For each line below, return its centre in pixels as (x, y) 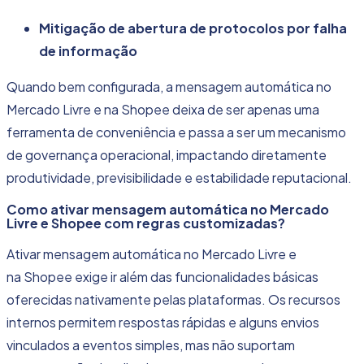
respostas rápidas (172, 323)
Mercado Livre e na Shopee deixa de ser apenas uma (163, 110)
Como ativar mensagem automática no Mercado (168, 210)
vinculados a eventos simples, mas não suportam (151, 345)
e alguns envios (273, 323)
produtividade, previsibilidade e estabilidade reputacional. (180, 178)
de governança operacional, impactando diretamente (167, 155)
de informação (88, 51)
